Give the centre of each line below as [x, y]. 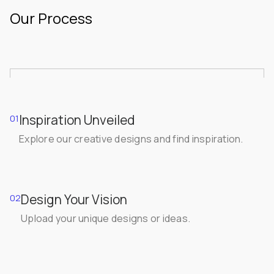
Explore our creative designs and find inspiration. [131, 139]
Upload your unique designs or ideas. [106, 218]
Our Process [51, 18]
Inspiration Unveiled [77, 120]
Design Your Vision [74, 199]
